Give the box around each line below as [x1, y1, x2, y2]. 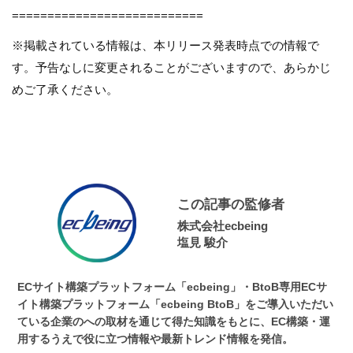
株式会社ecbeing [176, 218, 268, 232]
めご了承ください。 [12, 82, 118, 96]
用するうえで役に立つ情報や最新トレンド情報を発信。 [17, 332, 294, 345]
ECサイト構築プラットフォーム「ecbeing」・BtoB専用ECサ [17, 280, 328, 293]
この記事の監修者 [176, 196, 284, 212]
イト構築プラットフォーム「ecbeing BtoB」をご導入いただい [17, 297, 334, 310]
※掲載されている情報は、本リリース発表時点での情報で [12, 38, 319, 52]
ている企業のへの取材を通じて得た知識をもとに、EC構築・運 [17, 314, 331, 328]
